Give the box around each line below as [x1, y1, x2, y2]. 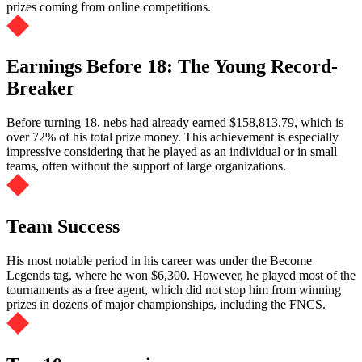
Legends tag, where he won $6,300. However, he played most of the [6, 268, 356, 283]
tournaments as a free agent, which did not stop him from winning [6, 283, 341, 297]
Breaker [6, 78, 75, 99]
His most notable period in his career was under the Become [6, 254, 312, 268]
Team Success [6, 216, 120, 238]
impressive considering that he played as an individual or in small [6, 145, 337, 159]
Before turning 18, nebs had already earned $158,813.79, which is [6, 116, 343, 130]
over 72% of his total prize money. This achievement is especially [6, 130, 339, 145]
